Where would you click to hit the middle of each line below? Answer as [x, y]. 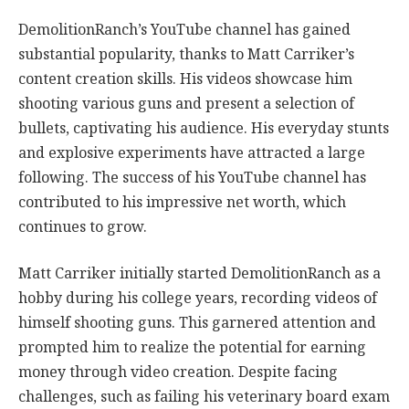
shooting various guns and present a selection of [186, 103]
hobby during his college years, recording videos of [198, 299]
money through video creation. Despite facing [178, 372]
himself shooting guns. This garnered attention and [197, 323]
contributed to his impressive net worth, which [182, 202]
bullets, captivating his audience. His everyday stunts [204, 128]
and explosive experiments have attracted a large [192, 152]
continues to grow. [83, 226]
